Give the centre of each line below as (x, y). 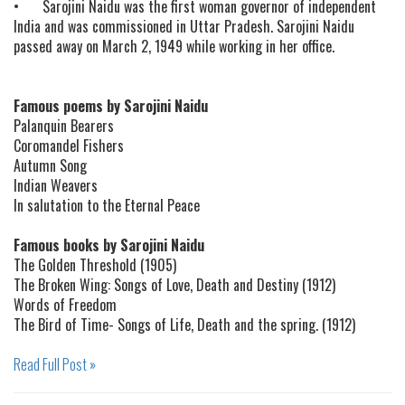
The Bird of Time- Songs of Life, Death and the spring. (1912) (184, 325)
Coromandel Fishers (69, 146)
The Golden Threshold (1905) (95, 265)
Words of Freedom (65, 305)
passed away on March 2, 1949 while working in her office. (174, 47)
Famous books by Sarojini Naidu (109, 245)
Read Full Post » (55, 365)
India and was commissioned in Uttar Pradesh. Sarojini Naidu (184, 27)
